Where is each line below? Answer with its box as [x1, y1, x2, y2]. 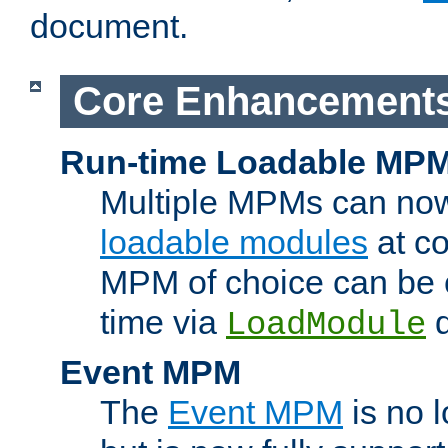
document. [30, 7, 188, 46]
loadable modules [100, 222, 368, 261]
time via [100, 302, 226, 341]
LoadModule [226, 305, 426, 344]
